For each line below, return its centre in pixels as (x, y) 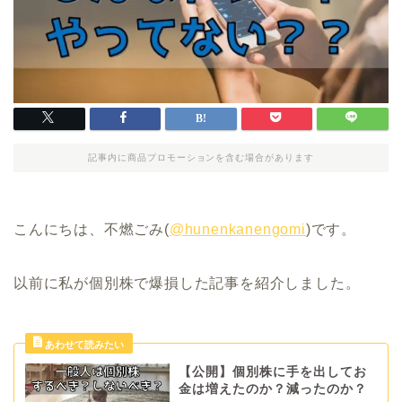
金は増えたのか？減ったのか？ (272, 389)
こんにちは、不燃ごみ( (92, 230)
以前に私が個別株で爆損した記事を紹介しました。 (187, 284)
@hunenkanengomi (237, 230)
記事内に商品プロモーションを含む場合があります (201, 158)
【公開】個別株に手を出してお (272, 372)
